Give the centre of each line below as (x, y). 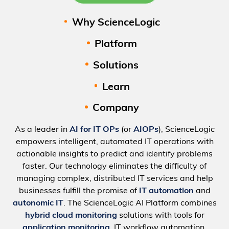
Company (116, 109)
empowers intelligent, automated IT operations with (114, 142)
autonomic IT (38, 203)
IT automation (166, 191)
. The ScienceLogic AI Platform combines (140, 203)
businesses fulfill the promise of (79, 191)
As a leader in (42, 130)
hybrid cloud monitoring (71, 215)
